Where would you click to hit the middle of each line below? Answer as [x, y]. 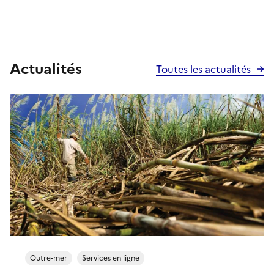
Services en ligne [111, 258]
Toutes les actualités [203, 69]
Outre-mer [49, 258]
